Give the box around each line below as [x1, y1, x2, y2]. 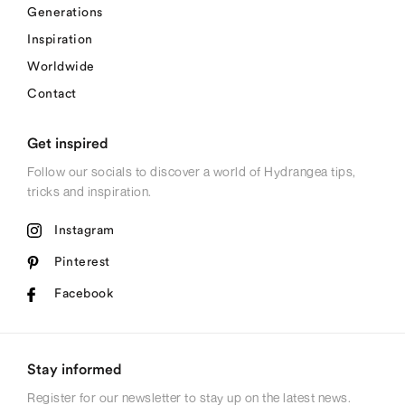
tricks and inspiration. [27, 183, 155, 199]
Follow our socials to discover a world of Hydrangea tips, [27, 163, 356, 179]
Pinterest [54, 255, 110, 268]
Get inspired [27, 136, 108, 151]
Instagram [54, 223, 115, 237]
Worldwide [27, 60, 95, 73]
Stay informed [27, 363, 122, 378]
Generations [27, 5, 103, 19]
